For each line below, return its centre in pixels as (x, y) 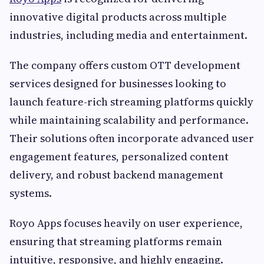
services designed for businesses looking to (118, 83)
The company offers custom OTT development (125, 65)
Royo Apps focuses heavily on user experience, (126, 223)
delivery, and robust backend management (116, 174)
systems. (31, 193)
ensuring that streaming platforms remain (116, 241)
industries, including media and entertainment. (128, 35)
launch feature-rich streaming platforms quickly (131, 101)
